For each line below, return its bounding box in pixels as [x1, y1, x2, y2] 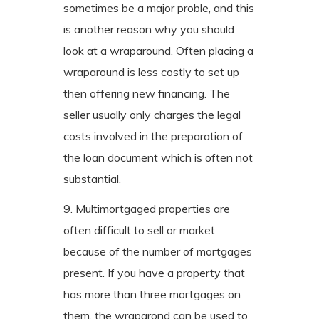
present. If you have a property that [63, 265, 245, 280]
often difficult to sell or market [63, 222, 215, 237]
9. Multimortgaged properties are [63, 201, 230, 216]
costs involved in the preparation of [63, 128, 243, 143]
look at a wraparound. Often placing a [63, 43, 253, 58]
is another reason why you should [63, 21, 234, 36]
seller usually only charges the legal [63, 107, 241, 122]
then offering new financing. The [63, 85, 230, 100]
